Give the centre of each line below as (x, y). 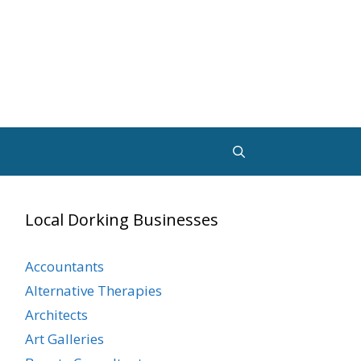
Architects (56, 315)
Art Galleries (64, 339)
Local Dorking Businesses (122, 220)
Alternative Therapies (93, 290)
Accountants (64, 266)
